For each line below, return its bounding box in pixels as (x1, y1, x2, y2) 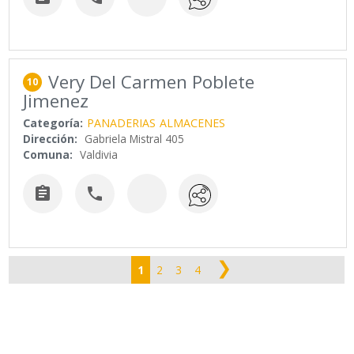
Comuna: (23, 147, 73, 163)
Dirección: (23, 131, 78, 147)
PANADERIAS (87, 115, 156, 131)
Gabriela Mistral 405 (85, 131, 185, 147)
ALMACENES (160, 115, 226, 131)
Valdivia (80, 147, 119, 163)
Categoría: (23, 115, 84, 131)
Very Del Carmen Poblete (48, 70, 255, 95)
